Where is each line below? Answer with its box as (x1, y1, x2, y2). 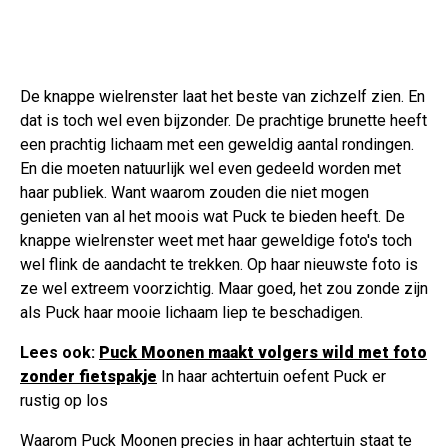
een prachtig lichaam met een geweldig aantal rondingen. (20, 134, 414, 154)
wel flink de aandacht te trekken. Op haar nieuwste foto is (20, 254, 418, 274)
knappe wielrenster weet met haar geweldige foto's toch (20, 230, 412, 250)
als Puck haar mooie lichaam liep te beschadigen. (20, 302, 363, 322)
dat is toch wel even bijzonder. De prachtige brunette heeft (20, 110, 427, 130)
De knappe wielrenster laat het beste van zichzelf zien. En (20, 86, 425, 106)
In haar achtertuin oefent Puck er (157, 366, 386, 386)
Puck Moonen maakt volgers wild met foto (99, 342, 427, 362)
